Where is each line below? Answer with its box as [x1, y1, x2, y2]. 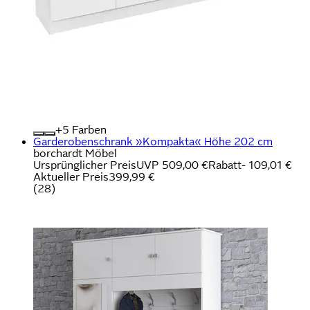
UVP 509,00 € [136, 158, 208, 171]
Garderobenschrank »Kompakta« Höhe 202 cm [33, 135, 273, 147]
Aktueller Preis [33, 170, 109, 183]
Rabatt [208, 158, 241, 171]
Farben [69, 123, 107, 136]
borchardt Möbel [33, 147, 117, 159]
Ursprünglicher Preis [33, 158, 136, 171]
